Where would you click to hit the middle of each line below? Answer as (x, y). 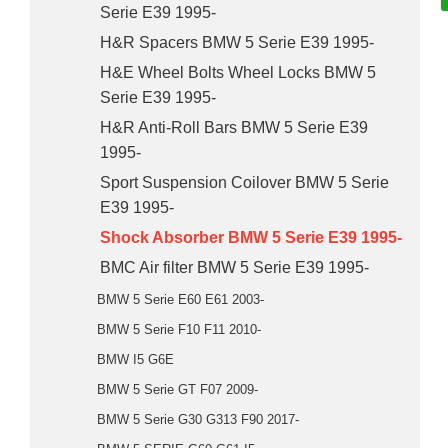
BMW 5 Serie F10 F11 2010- (179, 329)
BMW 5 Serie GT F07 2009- (177, 389)
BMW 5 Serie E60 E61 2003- (180, 299)
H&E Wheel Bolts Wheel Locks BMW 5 (238, 72)
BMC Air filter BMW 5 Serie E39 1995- (234, 267)
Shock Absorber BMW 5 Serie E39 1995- (251, 237)
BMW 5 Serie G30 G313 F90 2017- (198, 419)
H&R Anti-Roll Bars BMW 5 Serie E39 (234, 127)
